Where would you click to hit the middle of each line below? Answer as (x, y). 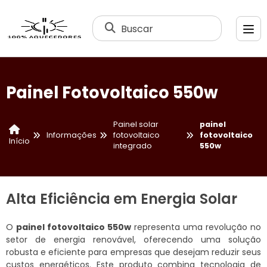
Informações (72, 135)
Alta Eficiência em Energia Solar (122, 198)
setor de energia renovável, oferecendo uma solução (133, 239)
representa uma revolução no (196, 227)
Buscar (137, 28)
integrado (133, 146)
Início (19, 141)
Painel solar (136, 125)
